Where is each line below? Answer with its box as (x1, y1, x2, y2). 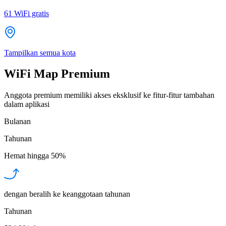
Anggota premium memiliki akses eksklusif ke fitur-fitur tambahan (4, 91, 214, 100)
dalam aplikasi (4, 100, 49, 109)
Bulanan (4, 117, 31, 126)
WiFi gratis (14, 9, 49, 18)
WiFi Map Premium (4, 67, 110, 81)
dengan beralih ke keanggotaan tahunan (4, 190, 130, 199)
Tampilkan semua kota (4, 48, 76, 57)
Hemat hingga (4, 151, 49, 160)
